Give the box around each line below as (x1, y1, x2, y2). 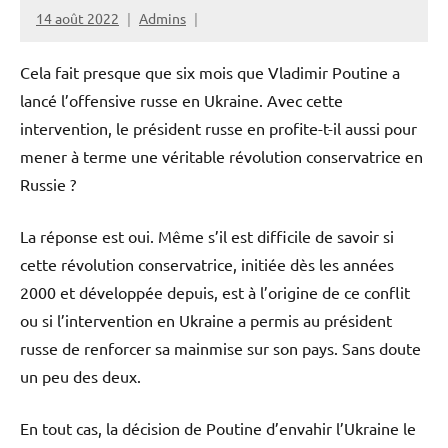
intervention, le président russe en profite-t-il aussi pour (20, 117, 417, 138)
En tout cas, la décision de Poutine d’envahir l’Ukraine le (20, 417, 416, 438)
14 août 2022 (36, 9, 119, 28)
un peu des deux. (20, 365, 141, 386)
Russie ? (20, 173, 76, 194)
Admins (139, 9, 186, 28)
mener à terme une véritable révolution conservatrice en (20, 145, 423, 166)
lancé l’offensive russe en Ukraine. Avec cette (20, 89, 343, 110)
